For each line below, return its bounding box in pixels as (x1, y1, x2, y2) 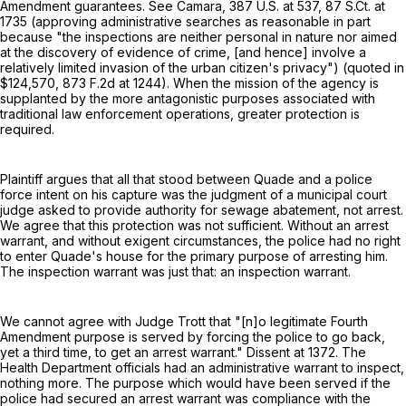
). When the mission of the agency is (161, 74, 379, 91)
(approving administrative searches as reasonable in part (27, 13, 371, 29)
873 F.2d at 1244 (63, 74, 161, 91)
